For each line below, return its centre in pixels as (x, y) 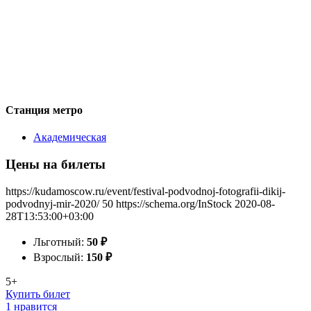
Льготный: (60, 242)
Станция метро (44, 110)
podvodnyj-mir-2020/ (52, 203)
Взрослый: (60, 257)
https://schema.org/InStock (174, 203)
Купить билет (38, 294)
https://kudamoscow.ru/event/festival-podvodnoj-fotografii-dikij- (145, 191)
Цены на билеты (56, 164)
